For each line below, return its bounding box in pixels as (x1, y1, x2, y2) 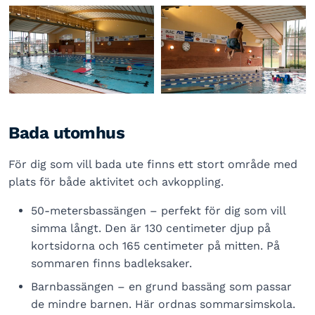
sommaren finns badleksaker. (31, 257, 192, 270)
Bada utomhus (8, 123, 125, 143)
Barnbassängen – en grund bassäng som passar (31, 280, 292, 293)
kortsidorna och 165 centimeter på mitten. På (31, 239, 280, 252)
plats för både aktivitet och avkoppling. (8, 175, 224, 188)
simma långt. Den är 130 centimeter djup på (31, 221, 271, 235)
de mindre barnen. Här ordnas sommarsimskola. (31, 297, 295, 311)
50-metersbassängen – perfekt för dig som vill (31, 204, 285, 217)
